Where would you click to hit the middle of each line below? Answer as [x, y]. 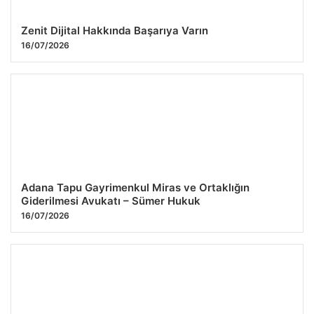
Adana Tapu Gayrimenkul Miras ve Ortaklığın [135, 188]
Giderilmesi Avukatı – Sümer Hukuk [111, 201]
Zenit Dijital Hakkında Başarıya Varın [115, 31]
